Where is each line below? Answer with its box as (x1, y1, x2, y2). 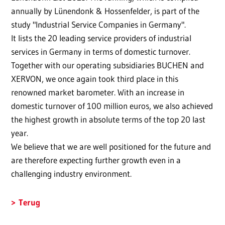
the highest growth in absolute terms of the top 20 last (11, 114, 205, 125)
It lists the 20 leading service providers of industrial (11, 33, 191, 44)
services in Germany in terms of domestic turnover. (11, 46, 190, 57)
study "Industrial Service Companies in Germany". (11, 19, 186, 30)
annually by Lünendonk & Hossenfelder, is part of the (11, 6, 199, 17)
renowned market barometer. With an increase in (11, 87, 184, 98)
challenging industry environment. (11, 168, 132, 179)
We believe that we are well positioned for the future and (11, 141, 211, 152)
